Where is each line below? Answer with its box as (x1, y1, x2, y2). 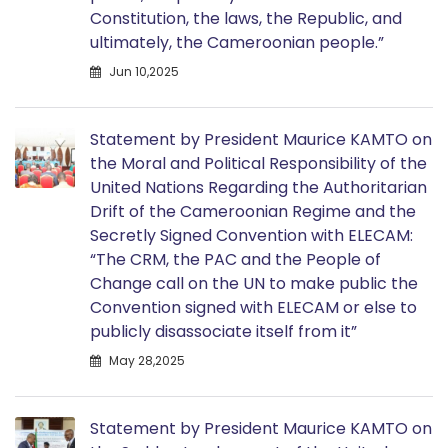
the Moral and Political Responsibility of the (90, 151, 427, 175)
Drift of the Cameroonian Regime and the (90, 199, 416, 223)
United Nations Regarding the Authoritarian (90, 175, 427, 199)
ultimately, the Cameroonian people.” (90, 30, 384, 54)
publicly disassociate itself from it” (90, 319, 357, 343)
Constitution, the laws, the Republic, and (90, 6, 402, 30)
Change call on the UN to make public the (90, 271, 418, 295)
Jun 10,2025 (106, 62, 179, 80)
